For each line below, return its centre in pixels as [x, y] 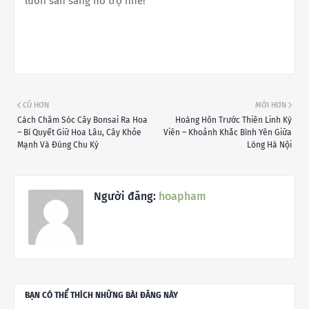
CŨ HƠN [36, 105]
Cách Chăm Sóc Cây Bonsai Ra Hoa [82, 120]
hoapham [181, 196]
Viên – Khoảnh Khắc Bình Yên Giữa [228, 132]
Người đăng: [125, 196]
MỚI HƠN [271, 105]
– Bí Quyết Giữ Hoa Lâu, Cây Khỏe [79, 132]
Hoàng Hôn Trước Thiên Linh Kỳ [233, 120]
